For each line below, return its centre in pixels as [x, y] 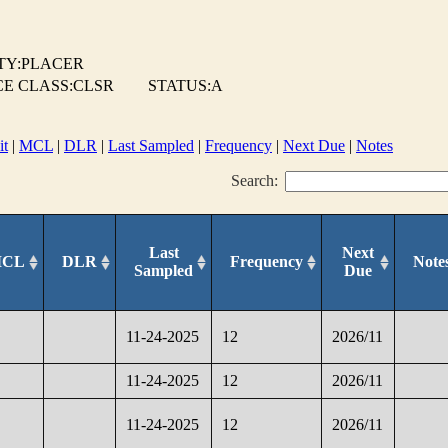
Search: [255, 180]
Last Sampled [151, 145]
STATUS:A [185, 85]
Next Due [314, 145]
